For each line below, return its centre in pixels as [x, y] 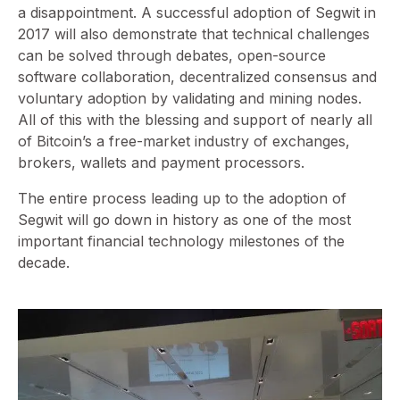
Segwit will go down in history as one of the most [184, 220]
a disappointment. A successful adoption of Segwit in [197, 13]
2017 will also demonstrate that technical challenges [194, 34]
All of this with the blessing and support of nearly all [195, 120]
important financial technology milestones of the [181, 242]
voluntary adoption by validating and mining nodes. [190, 99]
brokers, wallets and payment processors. [161, 163]
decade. [44, 263]
